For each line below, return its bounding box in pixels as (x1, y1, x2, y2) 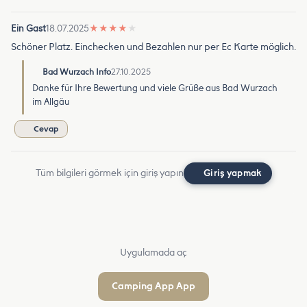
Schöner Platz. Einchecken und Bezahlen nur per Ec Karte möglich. (11, 40, 296, 53)
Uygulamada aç (120, 246, 187, 258)
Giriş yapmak (204, 167, 262, 178)
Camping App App (112, 280, 195, 292)
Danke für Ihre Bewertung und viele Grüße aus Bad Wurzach (32, 82, 278, 93)
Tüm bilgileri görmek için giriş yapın (36, 167, 184, 179)
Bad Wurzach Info (42, 66, 111, 77)
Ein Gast (11, 23, 46, 34)
